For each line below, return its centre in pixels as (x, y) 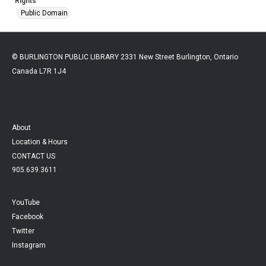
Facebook (28, 216)
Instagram (29, 245)
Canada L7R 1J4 (39, 71)
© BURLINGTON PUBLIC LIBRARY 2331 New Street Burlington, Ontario (125, 57)
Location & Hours (40, 142)
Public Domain (44, 13)
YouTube (26, 202)
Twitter (23, 231)
